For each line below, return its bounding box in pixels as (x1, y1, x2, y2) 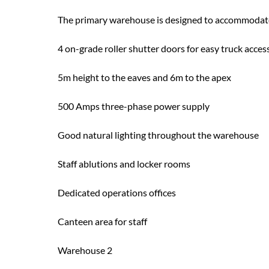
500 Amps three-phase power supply (58, 100, 210, 112)
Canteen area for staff (58, 216, 147, 227)
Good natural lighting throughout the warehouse (58, 129, 259, 141)
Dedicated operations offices (58, 187, 176, 198)
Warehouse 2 (58, 244, 112, 256)
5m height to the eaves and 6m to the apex (58, 71, 231, 83)
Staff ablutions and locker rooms (58, 158, 190, 169)
